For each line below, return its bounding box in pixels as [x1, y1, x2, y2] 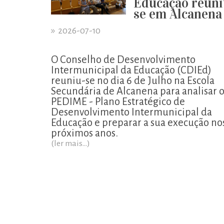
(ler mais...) [51, 139, 90, 148]
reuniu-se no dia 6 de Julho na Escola [51, 75, 214, 86]
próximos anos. [51, 127, 118, 138]
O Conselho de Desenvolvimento [51, 54, 195, 65]
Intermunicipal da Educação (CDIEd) [51, 64, 211, 75]
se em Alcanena [133, 5, 222, 22]
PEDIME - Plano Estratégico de [51, 96, 185, 107]
